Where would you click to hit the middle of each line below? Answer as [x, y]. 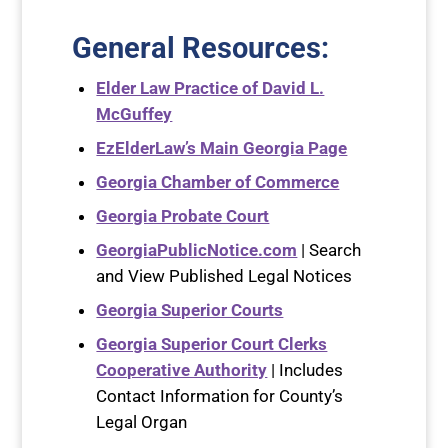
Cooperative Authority [182, 370]
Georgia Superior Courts [190, 310]
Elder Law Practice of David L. [210, 88]
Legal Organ [142, 422]
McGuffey [134, 114]
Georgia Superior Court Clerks [212, 344]
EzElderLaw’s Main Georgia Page [222, 148]
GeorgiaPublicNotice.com [197, 250]
